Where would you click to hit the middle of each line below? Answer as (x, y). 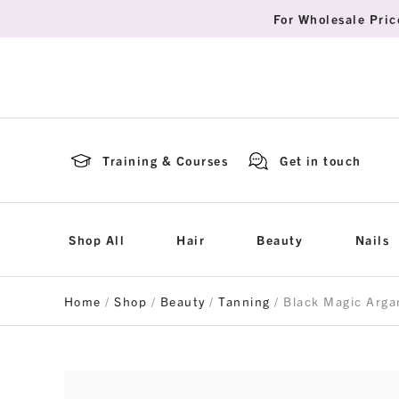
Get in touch (321, 160)
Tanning (244, 301)
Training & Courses (166, 160)
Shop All (97, 240)
